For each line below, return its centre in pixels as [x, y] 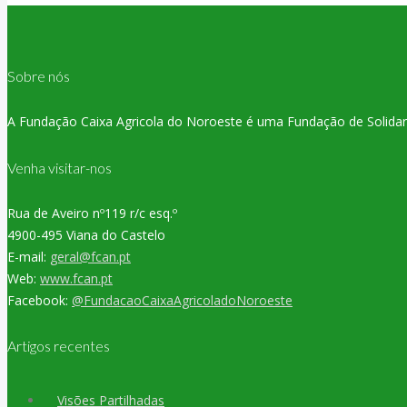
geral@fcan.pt [90, 256]
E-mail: [29, 256]
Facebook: [40, 300]
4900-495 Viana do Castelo [86, 234]
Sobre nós [39, 76]
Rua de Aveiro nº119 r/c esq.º [92, 213]
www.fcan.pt [76, 278]
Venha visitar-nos [60, 167]
